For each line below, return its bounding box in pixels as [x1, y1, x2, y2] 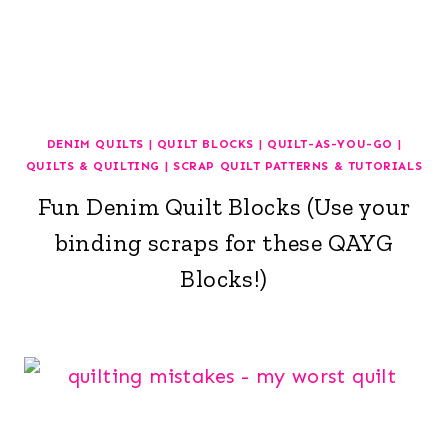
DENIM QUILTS [46, 136, 145, 151]
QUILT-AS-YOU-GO [266, 136, 393, 151]
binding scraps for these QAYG [54, 227, 394, 257]
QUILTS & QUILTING [25, 158, 161, 173]
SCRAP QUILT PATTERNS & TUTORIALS [172, 158, 423, 173]
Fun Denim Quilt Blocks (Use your [37, 191, 411, 221]
